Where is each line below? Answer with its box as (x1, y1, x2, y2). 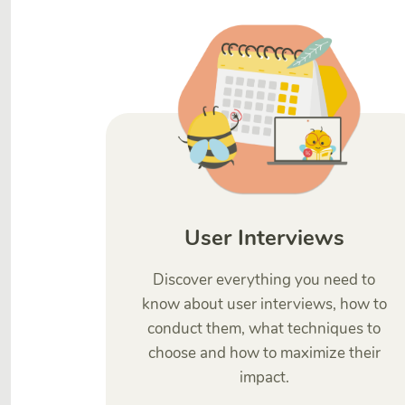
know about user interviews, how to (141, 294, 387, 315)
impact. (239, 367, 289, 388)
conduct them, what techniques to (147, 318, 381, 339)
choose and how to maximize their (147, 343, 381, 363)
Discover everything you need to (153, 269, 375, 290)
